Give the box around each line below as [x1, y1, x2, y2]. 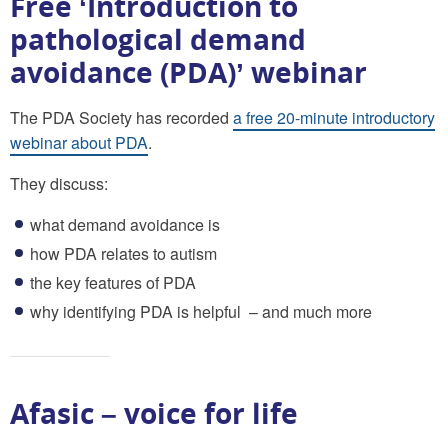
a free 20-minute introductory [233, 105, 435, 129]
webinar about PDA [10, 130, 148, 154]
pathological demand [10, 19, 306, 58]
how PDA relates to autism [30, 241, 217, 265]
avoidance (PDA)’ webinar [10, 52, 367, 91]
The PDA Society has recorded [10, 105, 233, 129]
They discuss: [10, 171, 108, 195]
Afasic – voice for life [10, 393, 298, 432]
